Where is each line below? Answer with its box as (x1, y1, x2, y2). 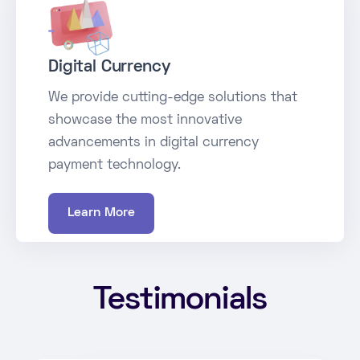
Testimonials (92, 285, 268, 316)
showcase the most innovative (48, 113, 242, 127)
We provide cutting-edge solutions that (48, 91, 297, 104)
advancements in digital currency (48, 136, 259, 149)
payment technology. (48, 158, 181, 172)
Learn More (67, 207, 135, 219)
